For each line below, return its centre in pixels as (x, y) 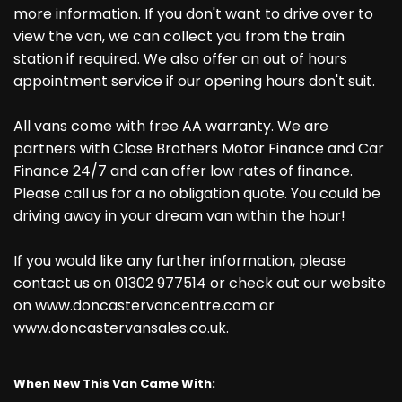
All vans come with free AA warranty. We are (171, 127)
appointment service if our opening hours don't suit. (194, 82)
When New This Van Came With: (114, 384)
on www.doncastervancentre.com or (144, 306)
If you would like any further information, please (180, 261)
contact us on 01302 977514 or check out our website (200, 284)
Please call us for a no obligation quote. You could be (197, 194)
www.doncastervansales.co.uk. (121, 328)
